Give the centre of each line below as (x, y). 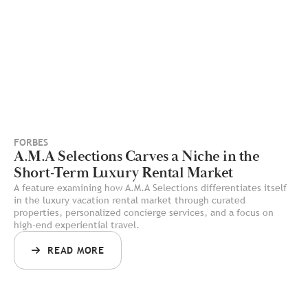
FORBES (31, 143)
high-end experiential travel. (77, 225)
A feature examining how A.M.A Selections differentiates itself (150, 188)
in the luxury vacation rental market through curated (130, 200)
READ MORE (76, 251)
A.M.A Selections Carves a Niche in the (136, 157)
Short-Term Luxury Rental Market (123, 173)
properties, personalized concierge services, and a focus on (144, 213)
